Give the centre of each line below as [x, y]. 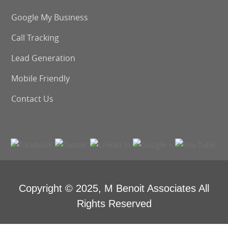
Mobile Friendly [41, 78]
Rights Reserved [114, 204]
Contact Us [33, 99]
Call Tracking [35, 38]
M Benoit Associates [150, 188]
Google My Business [50, 17]
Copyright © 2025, [62, 188]
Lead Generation [44, 58]
